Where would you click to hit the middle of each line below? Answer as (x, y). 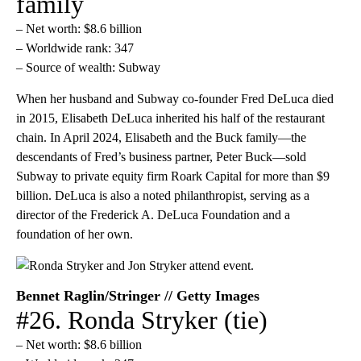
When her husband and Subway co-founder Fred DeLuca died (175, 98)
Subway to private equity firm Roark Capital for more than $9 (173, 176)
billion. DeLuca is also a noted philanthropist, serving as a (163, 195)
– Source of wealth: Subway (88, 67)
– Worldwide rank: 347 (75, 48)
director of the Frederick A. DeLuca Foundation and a (153, 214)
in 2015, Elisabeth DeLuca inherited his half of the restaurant (170, 118)
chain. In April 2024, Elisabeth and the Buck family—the (161, 137)
